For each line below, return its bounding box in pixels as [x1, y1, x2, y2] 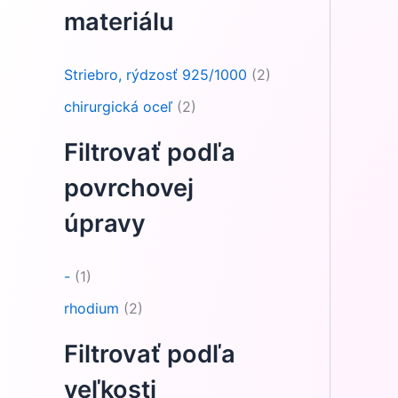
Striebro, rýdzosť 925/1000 [64, 66, 247, 84]
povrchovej [64, 173, 194, 203]
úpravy [64, 209, 146, 239]
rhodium [64, 299, 119, 318]
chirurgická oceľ [64, 98, 172, 116]
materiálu [64, 7, 174, 36]
